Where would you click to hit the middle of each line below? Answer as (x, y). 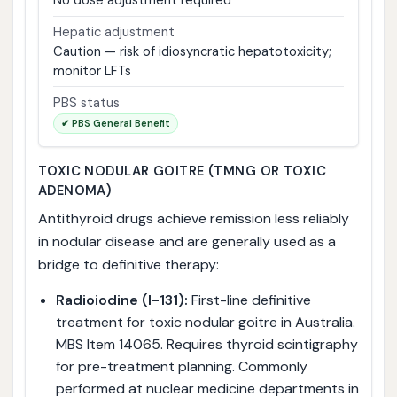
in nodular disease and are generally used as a (187, 242)
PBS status (86, 102)
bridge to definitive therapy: (128, 265)
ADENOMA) (74, 191)
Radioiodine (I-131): (121, 300)
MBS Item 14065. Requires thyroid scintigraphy (206, 344)
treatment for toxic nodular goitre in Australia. (205, 322)
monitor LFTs (92, 70)
